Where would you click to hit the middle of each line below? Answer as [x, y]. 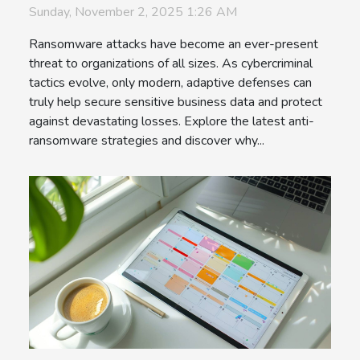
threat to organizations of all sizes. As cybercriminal [171, 64]
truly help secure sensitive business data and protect [176, 102]
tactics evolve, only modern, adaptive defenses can [170, 83]
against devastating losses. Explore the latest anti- [172, 122]
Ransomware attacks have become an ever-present [174, 45]
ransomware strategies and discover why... [147, 141]
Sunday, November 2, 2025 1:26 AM [133, 12]
